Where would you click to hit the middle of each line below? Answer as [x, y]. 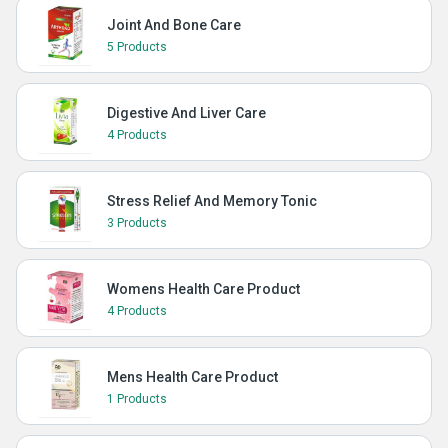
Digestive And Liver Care [186, 113]
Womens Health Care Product [203, 289]
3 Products [137, 223]
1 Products [137, 399]
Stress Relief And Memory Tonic [212, 201]
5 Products [137, 47]
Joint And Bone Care [174, 25]
